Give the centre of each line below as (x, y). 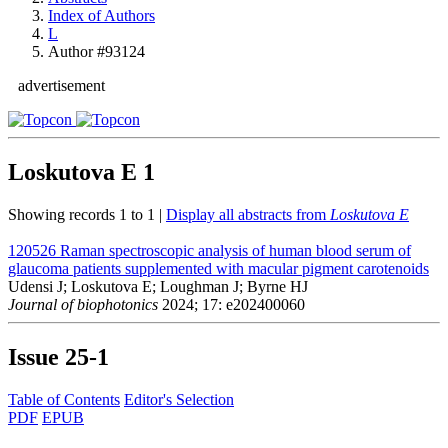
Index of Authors (101, 15)
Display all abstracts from (248, 214)
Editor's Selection (179, 399)
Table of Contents (64, 399)
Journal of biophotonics (83, 304)
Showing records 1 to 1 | (87, 214)
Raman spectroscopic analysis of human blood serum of (235, 250)
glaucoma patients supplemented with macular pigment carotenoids (218, 268)
